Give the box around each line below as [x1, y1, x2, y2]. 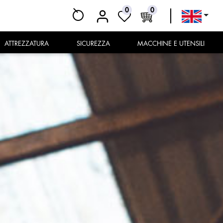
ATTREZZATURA [8, 40, 49, 47]
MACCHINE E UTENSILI [143, 40, 205, 47]
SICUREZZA [80, 40, 110, 47]
